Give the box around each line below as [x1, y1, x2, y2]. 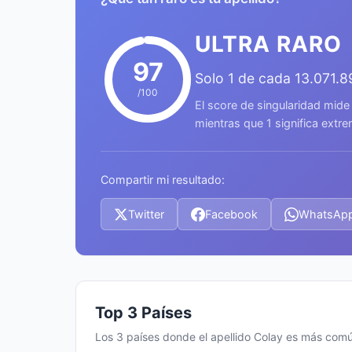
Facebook [205, 207, 258, 221]
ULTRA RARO [195, 31, 342, 57]
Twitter [128, 207, 164, 221]
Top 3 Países [95, 303, 192, 322]
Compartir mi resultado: [101, 173, 225, 186]
